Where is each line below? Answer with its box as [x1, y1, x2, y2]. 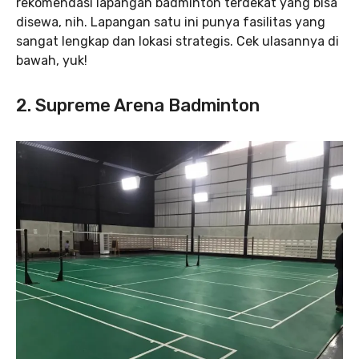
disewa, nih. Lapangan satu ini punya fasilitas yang [16, 14, 325, 30]
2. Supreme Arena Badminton [16, 94, 260, 116]
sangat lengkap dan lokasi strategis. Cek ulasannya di [16, 33, 339, 49]
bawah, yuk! [16, 52, 87, 68]
